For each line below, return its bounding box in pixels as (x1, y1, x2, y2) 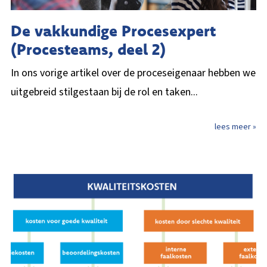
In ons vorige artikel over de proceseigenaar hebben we (11, 65, 256, 80)
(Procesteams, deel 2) (11, 39, 166, 59)
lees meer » (215, 120, 256, 133)
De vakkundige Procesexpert (11, 20, 216, 41)
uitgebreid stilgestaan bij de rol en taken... (11, 84, 198, 100)
